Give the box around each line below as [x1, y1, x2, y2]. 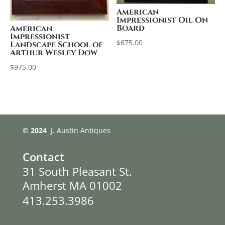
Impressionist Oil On [117, 15, 208, 26]
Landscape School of [10, 39, 103, 50]
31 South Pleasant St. [22, 163, 132, 179]
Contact [22, 149, 64, 164]
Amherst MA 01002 [22, 177, 122, 193]
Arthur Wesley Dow [10, 47, 97, 58]
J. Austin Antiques [48, 125, 110, 135]
